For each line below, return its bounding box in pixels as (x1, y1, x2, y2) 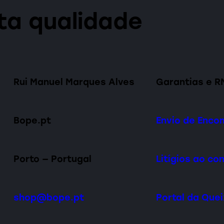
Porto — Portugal (13, 153, 91, 164)
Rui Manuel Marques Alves (13, 76, 134, 87)
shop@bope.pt (13, 191, 84, 202)
